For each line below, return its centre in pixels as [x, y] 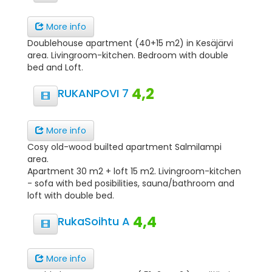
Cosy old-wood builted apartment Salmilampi [124, 147]
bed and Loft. [55, 67]
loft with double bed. [71, 195]
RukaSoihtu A [95, 221]
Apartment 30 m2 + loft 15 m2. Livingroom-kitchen [134, 171]
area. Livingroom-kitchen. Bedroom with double [128, 55]
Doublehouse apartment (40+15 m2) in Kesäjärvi [130, 43]
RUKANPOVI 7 [95, 93]
